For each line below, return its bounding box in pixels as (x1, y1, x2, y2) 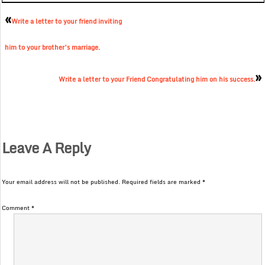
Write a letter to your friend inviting (11, 16, 122, 27)
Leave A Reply (2, 136, 91, 160)
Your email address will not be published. (2, 177, 121, 187)
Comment (2, 203, 32, 213)
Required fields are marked (122, 177, 203, 187)
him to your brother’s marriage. (5, 42, 101, 53)
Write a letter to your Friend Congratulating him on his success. (58, 74, 255, 85)
